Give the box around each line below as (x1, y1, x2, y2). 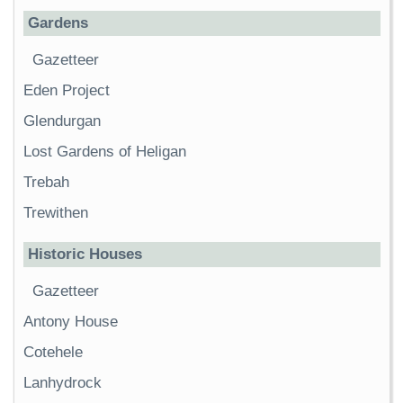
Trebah (23, 173, 69, 191)
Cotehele (23, 343, 83, 361)
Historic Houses (28, 245, 142, 263)
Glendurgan (23, 112, 101, 130)
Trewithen (23, 203, 88, 221)
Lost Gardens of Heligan (23, 142, 186, 160)
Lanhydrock (23, 373, 102, 391)
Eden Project (23, 81, 110, 99)
